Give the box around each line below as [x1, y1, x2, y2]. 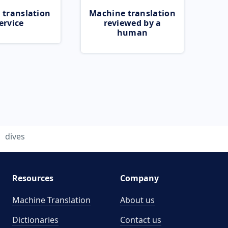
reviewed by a [103, 17, 161, 28]
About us [120, 194, 155, 206]
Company [120, 173, 159, 184]
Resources [12, 173, 53, 184]
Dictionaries [12, 214, 59, 225]
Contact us [120, 214, 161, 225]
